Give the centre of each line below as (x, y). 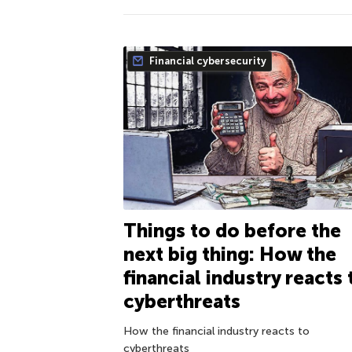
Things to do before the (232, 230)
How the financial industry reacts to (216, 331)
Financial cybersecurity (207, 61)
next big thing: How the (230, 254)
